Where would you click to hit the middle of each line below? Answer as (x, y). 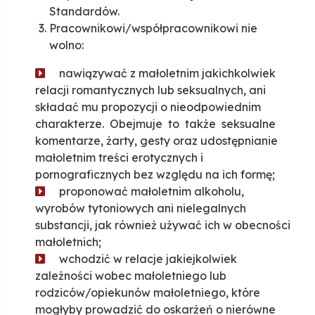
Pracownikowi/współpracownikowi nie (153, 28)
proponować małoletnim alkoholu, (152, 192)
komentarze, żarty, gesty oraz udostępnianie (156, 141)
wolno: (66, 45)
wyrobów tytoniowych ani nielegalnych (141, 208)
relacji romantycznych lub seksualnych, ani (150, 90)
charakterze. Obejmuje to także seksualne (157, 124)
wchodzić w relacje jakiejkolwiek (148, 259)
